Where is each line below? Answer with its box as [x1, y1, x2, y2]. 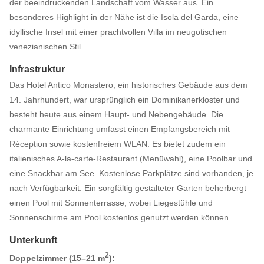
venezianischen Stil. [9, 42, 83, 51]
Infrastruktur [9, 64, 65, 74]
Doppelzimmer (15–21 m [9, 253, 105, 263]
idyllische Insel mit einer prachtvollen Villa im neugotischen [9, 27, 227, 37]
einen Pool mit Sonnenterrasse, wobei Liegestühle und [9, 198, 213, 207]
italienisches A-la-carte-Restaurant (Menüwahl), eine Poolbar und [9, 154, 252, 163]
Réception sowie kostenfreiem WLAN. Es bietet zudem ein [9, 139, 226, 148]
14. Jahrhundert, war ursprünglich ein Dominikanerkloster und [9, 95, 240, 104]
